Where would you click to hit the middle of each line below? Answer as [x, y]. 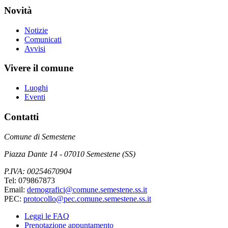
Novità [18, 10]
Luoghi [36, 88]
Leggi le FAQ [47, 216]
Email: [16, 189]
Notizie [36, 30]
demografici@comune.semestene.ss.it [87, 189]
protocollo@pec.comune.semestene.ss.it [87, 198]
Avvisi [35, 48]
